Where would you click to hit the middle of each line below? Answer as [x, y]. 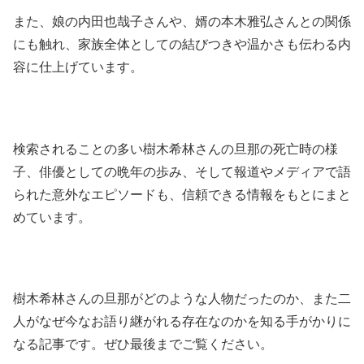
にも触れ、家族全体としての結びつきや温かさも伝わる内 [182, 44]
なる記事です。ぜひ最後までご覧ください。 [143, 344]
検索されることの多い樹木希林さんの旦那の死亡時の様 [175, 149]
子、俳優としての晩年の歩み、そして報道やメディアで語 [182, 171]
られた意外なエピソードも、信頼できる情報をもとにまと [182, 194]
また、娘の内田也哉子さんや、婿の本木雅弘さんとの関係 [182, 21]
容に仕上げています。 [78, 67]
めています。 [52, 217]
